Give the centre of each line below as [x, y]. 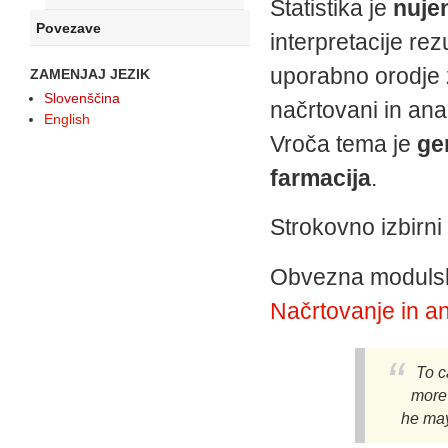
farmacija [320, 177]
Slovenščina [82, 98]
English [67, 119]
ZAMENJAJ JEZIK [90, 74]
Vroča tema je [343, 143]
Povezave [68, 28]
